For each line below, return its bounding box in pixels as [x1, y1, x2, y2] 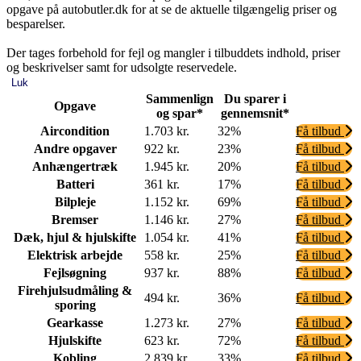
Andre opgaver [33, 141, 117, 156]
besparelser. [6, 16, 65, 31]
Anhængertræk [32, 159, 118, 173]
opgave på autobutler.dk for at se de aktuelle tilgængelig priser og [6, 2, 337, 16]
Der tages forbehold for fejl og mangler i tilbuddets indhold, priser [6, 45, 340, 60]
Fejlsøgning [44, 265, 106, 280]
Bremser [52, 212, 98, 226]
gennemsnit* [221, 106, 289, 120]
